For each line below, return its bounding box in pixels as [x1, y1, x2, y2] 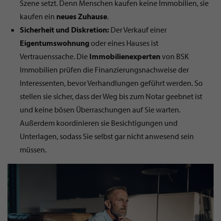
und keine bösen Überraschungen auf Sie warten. [20, 104, 181, 114]
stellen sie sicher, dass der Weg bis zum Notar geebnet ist [20, 91, 202, 101]
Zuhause [78, 11, 107, 21]
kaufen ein [20, 11, 56, 21]
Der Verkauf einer [109, 24, 167, 35]
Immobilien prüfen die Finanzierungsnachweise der [20, 64, 189, 74]
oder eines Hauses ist [89, 37, 158, 48]
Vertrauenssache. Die [20, 51, 89, 61]
